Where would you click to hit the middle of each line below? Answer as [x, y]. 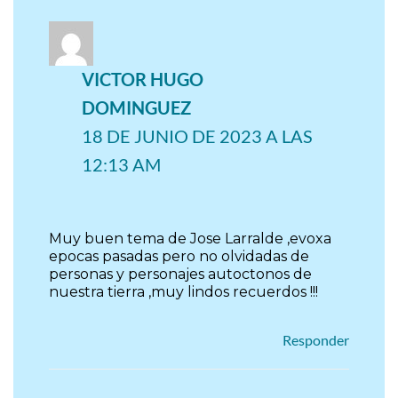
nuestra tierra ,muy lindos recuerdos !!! [183, 292]
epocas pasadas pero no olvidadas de [179, 257]
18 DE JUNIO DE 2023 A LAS [198, 136]
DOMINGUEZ [137, 107]
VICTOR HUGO [143, 79]
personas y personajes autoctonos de [180, 275]
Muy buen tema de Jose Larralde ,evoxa [190, 239]
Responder [316, 340]
